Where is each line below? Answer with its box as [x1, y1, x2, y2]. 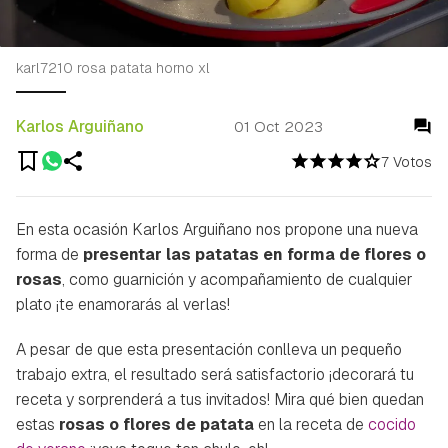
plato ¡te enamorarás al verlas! [16, 293, 230, 315]
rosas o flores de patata [59, 413, 254, 435]
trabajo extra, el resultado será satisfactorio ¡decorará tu [16, 363, 414, 385]
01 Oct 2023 [234, 117, 323, 137]
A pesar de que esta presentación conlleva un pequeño [16, 338, 402, 360]
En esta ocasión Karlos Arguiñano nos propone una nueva [16, 218, 418, 240]
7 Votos [381, 152, 432, 171]
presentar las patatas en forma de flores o [83, 243, 426, 265]
